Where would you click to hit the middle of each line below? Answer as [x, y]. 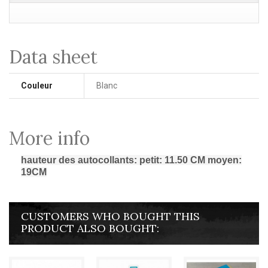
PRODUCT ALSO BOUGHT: [90, 228]
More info [49, 138]
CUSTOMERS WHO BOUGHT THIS [110, 216]
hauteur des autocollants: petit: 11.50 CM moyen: [131, 160]
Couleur [37, 86]
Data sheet [53, 57]
